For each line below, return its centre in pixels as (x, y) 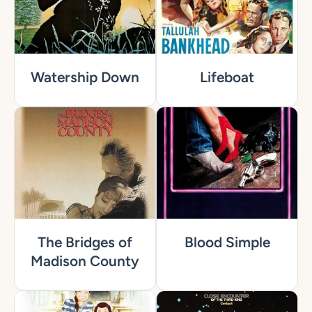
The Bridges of (85, 242)
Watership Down (85, 77)
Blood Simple (227, 242)
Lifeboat (227, 77)
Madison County (85, 261)
